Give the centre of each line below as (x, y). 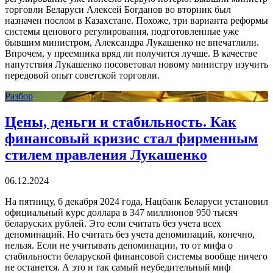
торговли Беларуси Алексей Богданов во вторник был (118, 9)
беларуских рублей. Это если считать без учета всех (113, 223)
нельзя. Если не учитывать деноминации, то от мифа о (119, 245)
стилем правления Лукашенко (106, 154)
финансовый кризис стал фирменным (131, 138)
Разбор (19, 96)
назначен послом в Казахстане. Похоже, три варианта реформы (136, 20)
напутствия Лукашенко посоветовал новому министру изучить (136, 64)
